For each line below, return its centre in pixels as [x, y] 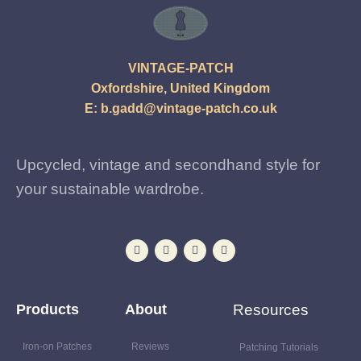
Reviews [150, 346]
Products [48, 309]
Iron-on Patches [57, 346]
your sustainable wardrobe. [110, 189]
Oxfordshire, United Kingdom [180, 89]
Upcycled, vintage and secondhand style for [168, 164]
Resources [271, 309]
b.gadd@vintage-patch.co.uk [189, 109]
